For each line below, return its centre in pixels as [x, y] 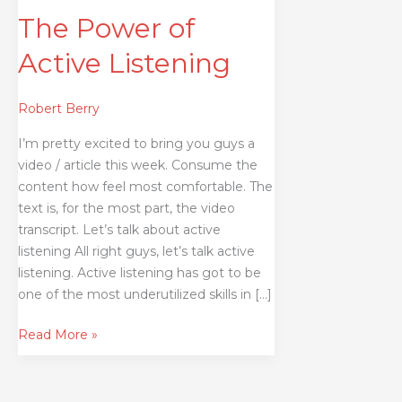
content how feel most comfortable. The [145, 186]
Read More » [58, 334]
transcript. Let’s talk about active [119, 229]
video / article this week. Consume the [138, 165]
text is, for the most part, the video [127, 208]
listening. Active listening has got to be [140, 272]
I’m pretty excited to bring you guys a [136, 143]
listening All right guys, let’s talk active [136, 251]
